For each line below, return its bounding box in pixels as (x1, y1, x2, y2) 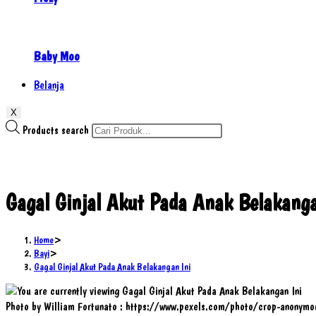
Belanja (34, 78, 64, 92)
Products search (23, 123, 92, 137)
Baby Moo (34, 49, 80, 63)
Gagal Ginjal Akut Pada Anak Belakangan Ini (34, 260, 190, 272)
